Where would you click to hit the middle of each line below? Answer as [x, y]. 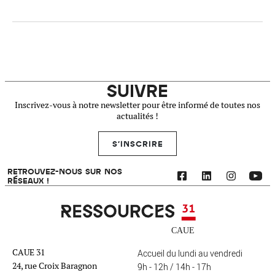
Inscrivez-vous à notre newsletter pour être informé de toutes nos [137, 105]
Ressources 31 [87, 208]
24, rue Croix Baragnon [55, 265]
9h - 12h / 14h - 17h [174, 266]
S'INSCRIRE [137, 143]
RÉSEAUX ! [28, 180]
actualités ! [137, 116]
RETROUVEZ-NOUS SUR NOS [65, 171]
